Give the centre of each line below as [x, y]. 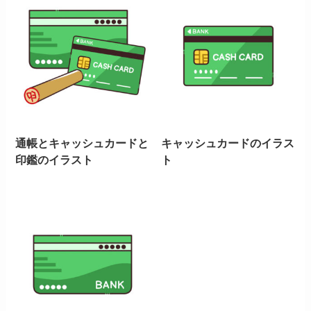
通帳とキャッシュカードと [82, 143]
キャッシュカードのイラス [228, 143]
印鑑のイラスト [54, 159]
